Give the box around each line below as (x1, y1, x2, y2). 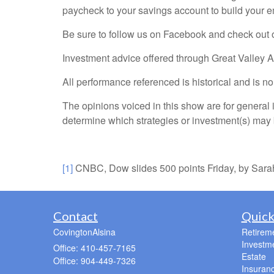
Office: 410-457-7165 (53, 242, 136, 254)
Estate (241, 250, 266, 263)
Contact (53, 209, 98, 224)
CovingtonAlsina (53, 226, 116, 239)
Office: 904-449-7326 (53, 254, 136, 267)
